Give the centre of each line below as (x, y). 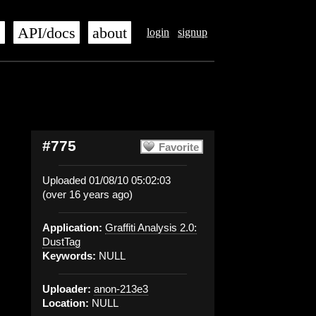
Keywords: (69, 256)
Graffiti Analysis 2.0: (151, 227)
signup (193, 32)
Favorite (179, 147)
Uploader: (67, 289)
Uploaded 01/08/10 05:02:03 (107, 180)
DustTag (61, 242)
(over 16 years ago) (87, 194)
